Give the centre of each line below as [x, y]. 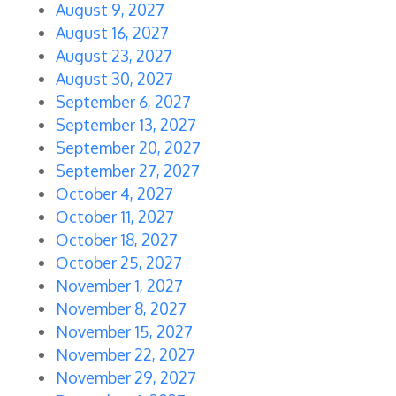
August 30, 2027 [114, 79]
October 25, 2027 [118, 263]
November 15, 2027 [124, 332]
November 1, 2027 [119, 286]
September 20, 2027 [128, 148]
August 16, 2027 [112, 33]
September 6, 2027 [123, 102]
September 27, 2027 [127, 171]
